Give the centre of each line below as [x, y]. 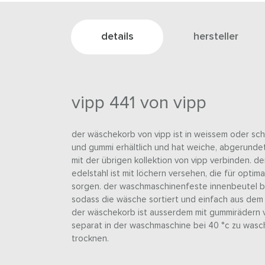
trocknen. [90, 239]
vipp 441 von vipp [139, 103]
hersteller [216, 37]
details [117, 37]
